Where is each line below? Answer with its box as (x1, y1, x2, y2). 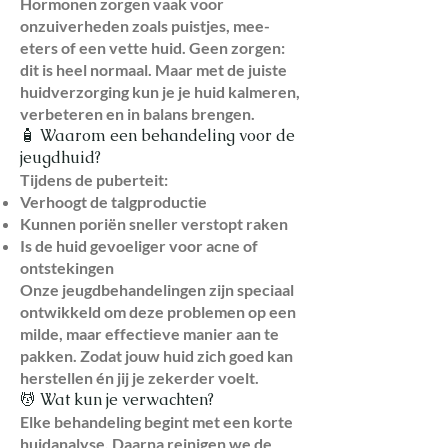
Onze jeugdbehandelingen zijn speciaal (20, 279, 294, 299)
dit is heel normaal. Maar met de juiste (20, 59, 287, 79)
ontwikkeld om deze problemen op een (20, 301, 296, 321)
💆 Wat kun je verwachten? (20, 388, 214, 410)
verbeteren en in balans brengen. (20, 103, 255, 123)
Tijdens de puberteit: (20, 169, 168, 189)
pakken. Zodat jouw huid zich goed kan (20, 345, 293, 365)
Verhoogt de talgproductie (20, 191, 207, 211)
